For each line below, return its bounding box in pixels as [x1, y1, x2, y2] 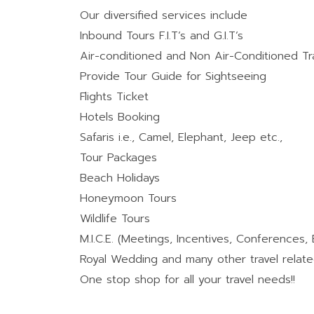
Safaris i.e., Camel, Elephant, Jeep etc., [80, 129, 282, 146]
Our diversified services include [80, 7, 247, 24]
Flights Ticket [80, 88, 149, 105]
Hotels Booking [80, 109, 160, 125]
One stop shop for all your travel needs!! [80, 271, 295, 288]
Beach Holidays [80, 170, 160, 186]
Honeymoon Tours [80, 190, 177, 207]
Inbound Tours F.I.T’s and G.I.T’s [80, 27, 243, 44]
